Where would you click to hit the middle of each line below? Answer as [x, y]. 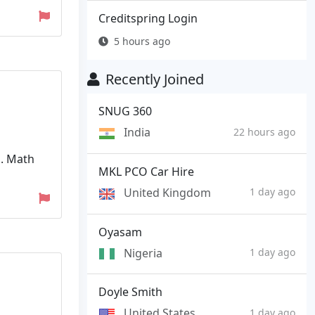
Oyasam [120, 232]
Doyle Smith [130, 292]
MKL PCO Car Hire [146, 171]
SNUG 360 [125, 111]
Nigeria [143, 253]
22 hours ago [264, 131]
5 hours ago [142, 41]
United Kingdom [167, 192]
